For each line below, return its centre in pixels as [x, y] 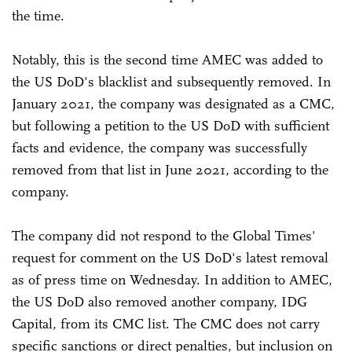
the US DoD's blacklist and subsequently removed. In [171, 81]
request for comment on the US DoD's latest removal [170, 257]
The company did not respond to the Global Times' [164, 235]
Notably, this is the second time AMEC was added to [167, 59]
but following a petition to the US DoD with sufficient [170, 125]
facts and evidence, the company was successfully [159, 147]
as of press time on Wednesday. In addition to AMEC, [172, 279]
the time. [38, 15]
